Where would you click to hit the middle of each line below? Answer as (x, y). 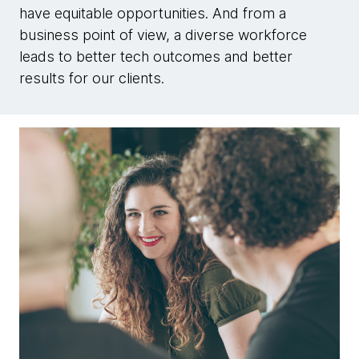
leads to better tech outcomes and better (156, 56)
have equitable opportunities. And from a (153, 13)
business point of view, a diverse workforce (163, 35)
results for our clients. (92, 78)
